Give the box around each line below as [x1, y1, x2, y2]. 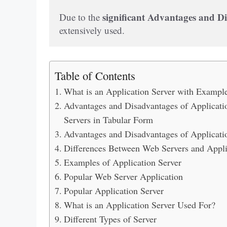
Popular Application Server [63, 184, 164, 197]
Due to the [59, 10, 102, 23]
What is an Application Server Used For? [63, 199, 215, 211]
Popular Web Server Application [63, 170, 183, 183]
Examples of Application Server [63, 156, 181, 169]
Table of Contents [55, 68, 135, 84]
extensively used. [59, 23, 125, 36]
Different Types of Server [63, 213, 157, 225]
